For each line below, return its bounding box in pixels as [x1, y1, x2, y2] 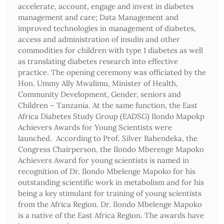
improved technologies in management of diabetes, [18, 23, 196, 33]
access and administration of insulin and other [18, 34, 180, 44]
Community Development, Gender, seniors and [18, 89, 181, 99]
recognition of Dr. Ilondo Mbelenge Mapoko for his [18, 166, 195, 176]
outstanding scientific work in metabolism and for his [18, 177, 204, 187]
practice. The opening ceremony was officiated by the [18, 67, 206, 77]
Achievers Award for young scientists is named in [18, 155, 189, 165]
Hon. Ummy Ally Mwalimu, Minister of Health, [18, 78, 178, 88]
